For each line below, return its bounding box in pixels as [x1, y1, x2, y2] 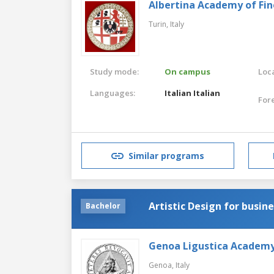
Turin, [149, 18, 170, 29]
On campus [165, 65, 211, 77]
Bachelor [86, 200, 120, 211]
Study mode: [90, 65, 139, 77]
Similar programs [128, 150, 204, 162]
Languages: [90, 87, 135, 98]
